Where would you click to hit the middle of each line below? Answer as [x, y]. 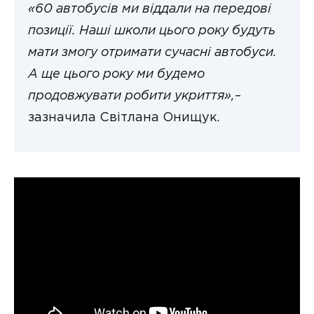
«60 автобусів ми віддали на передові [150, 10]
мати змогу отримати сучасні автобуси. [152, 53]
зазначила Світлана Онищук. [124, 118]
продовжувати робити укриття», [131, 97]
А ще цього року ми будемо [116, 75]
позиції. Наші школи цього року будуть [152, 32]
